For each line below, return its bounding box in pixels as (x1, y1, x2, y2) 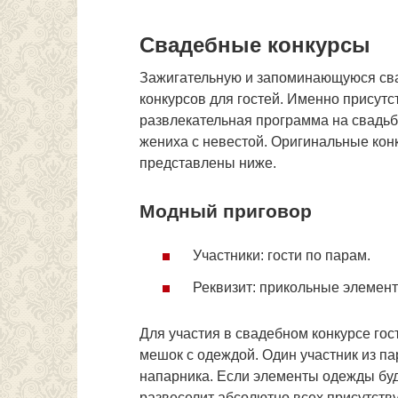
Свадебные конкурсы (139, 32, 370, 57)
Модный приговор (139, 201, 312, 222)
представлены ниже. (139, 155, 276, 171)
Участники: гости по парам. (189, 248, 370, 264)
